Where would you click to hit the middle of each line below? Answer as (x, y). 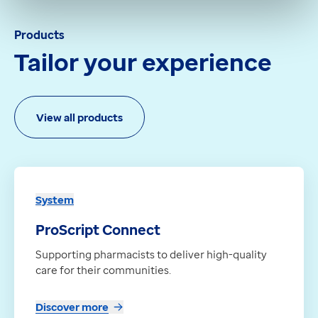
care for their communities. (103, 270)
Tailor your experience (143, 62)
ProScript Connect (98, 230)
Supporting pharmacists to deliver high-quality (151, 254)
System (55, 200)
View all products (79, 117)
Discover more (72, 307)
